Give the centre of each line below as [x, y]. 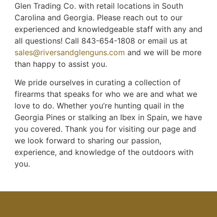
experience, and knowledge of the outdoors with [104, 152]
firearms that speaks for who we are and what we [106, 94]
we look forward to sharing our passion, [88, 141]
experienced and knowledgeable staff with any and [108, 29]
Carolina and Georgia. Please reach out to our [99, 17]
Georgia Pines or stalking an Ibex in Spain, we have [108, 117]
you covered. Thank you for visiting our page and [105, 129]
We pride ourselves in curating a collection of [98, 83]
